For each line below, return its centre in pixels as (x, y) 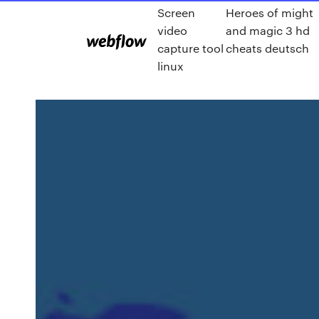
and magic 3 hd (267, 30)
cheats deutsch (267, 48)
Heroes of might (269, 12)
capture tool (190, 48)
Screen (176, 12)
